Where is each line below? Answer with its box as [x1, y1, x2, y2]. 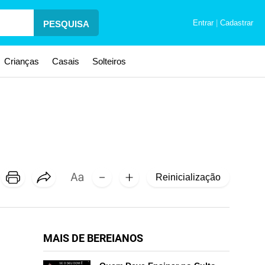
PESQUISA [43, 19, 90, 29]
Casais [52, 56, 79, 66]
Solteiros [92, 56, 126, 66]
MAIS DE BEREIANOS [43, 231, 143, 244]
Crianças [4, 56, 39, 66]
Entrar [193, 18, 216, 27]
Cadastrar [218, 18, 253, 27]
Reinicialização [156, 172, 221, 182]
